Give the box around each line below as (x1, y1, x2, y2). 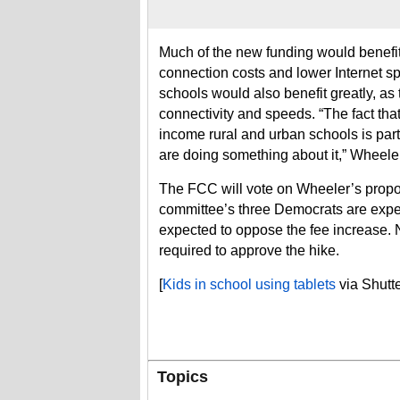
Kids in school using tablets (162, 277, 336, 292)
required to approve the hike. (159, 243, 339, 258)
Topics (157, 368, 208, 386)
